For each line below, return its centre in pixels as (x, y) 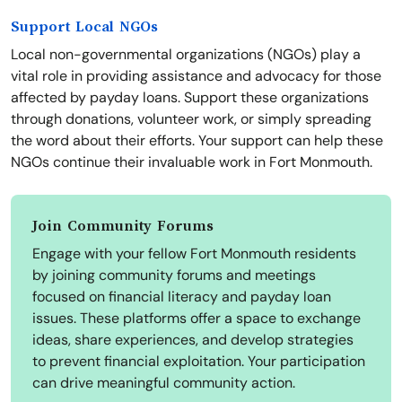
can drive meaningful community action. (164, 383)
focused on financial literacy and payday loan (182, 297)
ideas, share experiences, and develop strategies (193, 340)
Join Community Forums (123, 227)
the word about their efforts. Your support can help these (197, 141)
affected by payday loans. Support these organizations (190, 98)
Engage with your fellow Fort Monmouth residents (194, 254)
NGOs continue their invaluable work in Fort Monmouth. (192, 162)
